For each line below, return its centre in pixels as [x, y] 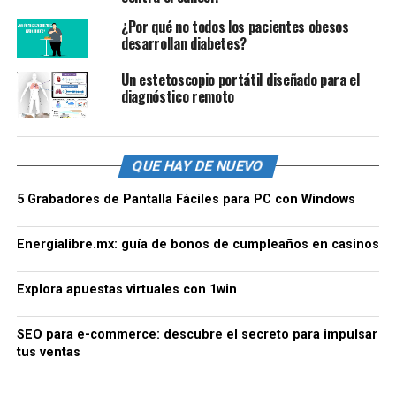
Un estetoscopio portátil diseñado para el [240, 79]
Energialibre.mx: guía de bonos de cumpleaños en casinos [198, 244]
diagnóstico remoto [178, 96]
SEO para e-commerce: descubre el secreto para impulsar [197, 334]
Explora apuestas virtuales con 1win [126, 289]
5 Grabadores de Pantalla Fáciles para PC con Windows [186, 199]
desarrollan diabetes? [184, 43]
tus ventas [48, 352]
